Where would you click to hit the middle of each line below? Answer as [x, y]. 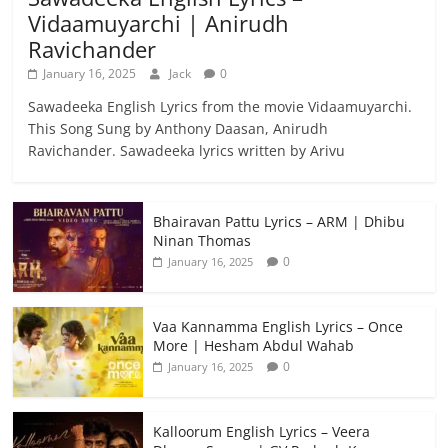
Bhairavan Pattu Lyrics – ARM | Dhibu [279, 222]
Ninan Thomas [202, 241]
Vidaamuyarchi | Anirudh [159, 23]
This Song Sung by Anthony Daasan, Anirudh [178, 129]
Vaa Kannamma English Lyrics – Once [278, 327]
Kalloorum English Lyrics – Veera [262, 432]
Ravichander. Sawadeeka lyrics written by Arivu [187, 151]
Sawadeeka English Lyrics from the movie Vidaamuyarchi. [220, 107]
